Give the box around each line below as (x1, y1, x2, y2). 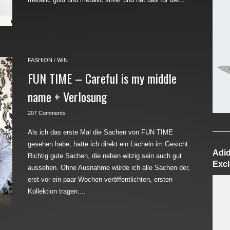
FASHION (28, 57, 52, 63)
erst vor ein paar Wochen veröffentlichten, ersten (28, 176, 172, 183)
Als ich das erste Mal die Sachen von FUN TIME (28, 128, 173, 136)
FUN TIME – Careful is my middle (28, 69, 177, 87)
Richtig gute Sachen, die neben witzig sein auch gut (28, 152, 182, 160)
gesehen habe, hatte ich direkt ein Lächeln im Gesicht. (28, 140, 190, 148)
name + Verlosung (28, 87, 107, 106)
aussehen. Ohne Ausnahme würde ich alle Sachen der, (28, 164, 190, 171)
